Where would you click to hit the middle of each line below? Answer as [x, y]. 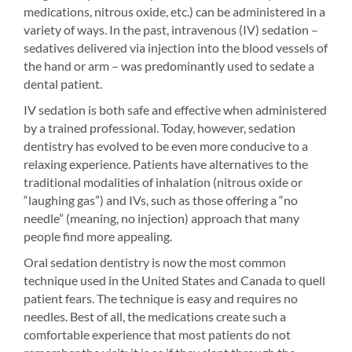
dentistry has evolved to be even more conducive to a [166, 146]
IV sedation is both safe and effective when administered [175, 110]
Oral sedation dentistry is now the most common [155, 262]
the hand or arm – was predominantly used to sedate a [169, 66]
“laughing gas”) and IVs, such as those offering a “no [161, 200]
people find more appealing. [98, 236]
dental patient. [63, 84]
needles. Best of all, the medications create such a [155, 316]
